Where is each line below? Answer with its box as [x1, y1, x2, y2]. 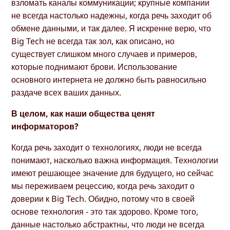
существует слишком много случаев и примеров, [11, 48, 198, 60]
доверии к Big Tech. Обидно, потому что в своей [11, 193, 195, 205]
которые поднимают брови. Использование [11, 61, 178, 73]
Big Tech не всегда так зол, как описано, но [11, 35, 175, 47]
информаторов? [11, 121, 79, 132]
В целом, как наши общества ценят [11, 108, 156, 120]
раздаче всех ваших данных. [11, 87, 122, 99]
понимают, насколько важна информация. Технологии [11, 155, 219, 166]
